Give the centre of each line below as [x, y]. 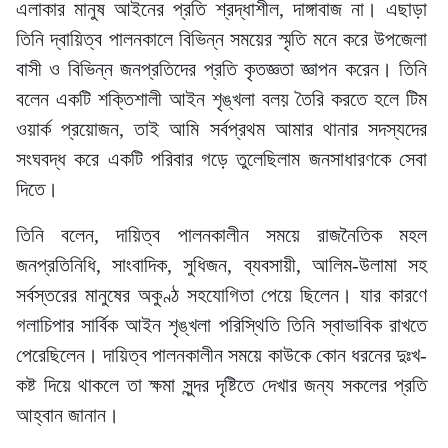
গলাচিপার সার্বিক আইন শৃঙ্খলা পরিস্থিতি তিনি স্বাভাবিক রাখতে [221, 325]
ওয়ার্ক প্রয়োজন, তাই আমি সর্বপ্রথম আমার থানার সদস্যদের [221, 129]
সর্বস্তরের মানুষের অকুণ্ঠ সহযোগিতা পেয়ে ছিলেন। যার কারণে [221, 295]
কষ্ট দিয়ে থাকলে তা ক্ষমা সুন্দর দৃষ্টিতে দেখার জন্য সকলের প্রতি [221, 385]
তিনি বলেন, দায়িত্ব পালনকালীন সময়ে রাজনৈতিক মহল [221, 235]
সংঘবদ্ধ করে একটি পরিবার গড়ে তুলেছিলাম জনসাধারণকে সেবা [221, 159]
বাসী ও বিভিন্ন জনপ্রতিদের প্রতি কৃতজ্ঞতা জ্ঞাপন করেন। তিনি [221, 69]
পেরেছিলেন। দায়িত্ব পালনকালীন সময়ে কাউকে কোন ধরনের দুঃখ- [221, 355]
